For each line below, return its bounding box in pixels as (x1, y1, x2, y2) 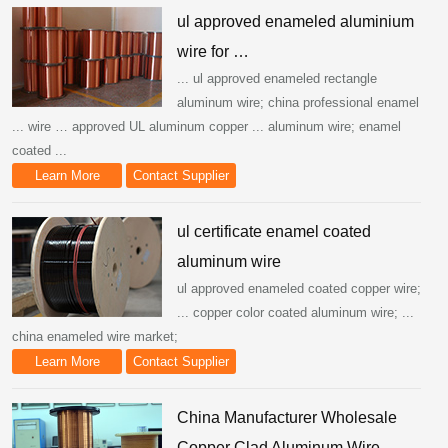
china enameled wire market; (12, 329, 178, 344)
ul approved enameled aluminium (177, 13, 414, 30)
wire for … (177, 43, 249, 60)
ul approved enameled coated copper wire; (177, 281, 421, 296)
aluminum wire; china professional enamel (177, 95, 419, 110)
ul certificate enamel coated (177, 223, 371, 240)
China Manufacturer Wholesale (177, 409, 397, 426)
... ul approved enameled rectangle (177, 71, 377, 86)
